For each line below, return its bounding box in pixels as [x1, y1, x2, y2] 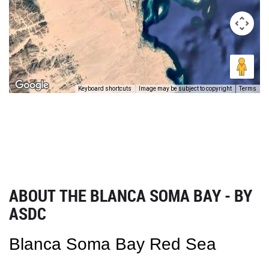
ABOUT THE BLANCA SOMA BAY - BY [9, 184, 252, 207]
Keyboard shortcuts [78, 85, 131, 92]
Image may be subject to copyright [139, 85, 232, 92]
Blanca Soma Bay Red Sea [9, 235, 216, 254]
